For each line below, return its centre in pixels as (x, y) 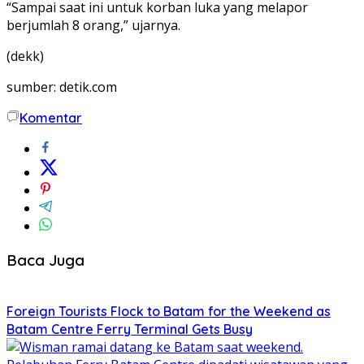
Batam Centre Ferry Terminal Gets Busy (130, 329)
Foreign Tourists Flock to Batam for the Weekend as (169, 312)
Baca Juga (45, 260)
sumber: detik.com (62, 87)
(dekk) (25, 56)
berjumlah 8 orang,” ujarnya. (93, 25)
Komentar (51, 117)
